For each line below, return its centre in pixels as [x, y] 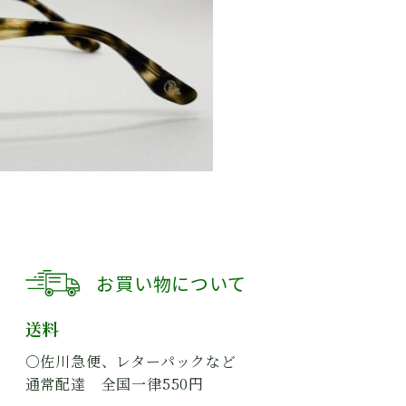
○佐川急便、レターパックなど [130, 361]
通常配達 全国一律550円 [115, 384]
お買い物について [171, 283]
